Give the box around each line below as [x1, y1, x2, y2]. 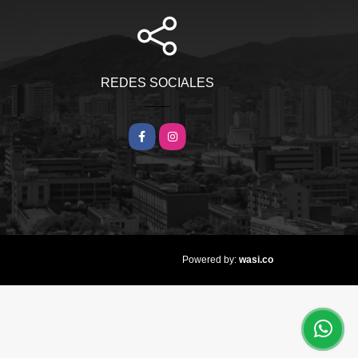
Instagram [158, 126, 215, 141]
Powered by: [182, 254, 237, 266]
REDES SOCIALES [100, 76, 214, 90]
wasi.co [239, 253, 273, 265]
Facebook [128, 126, 185, 141]
